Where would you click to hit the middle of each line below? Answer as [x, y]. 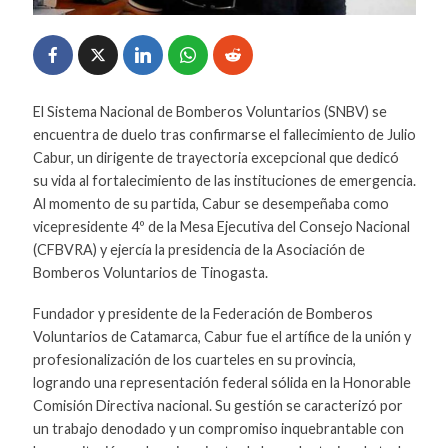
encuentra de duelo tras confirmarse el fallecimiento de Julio [224, 134]
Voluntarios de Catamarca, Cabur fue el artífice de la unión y [221, 336]
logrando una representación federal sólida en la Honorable [221, 382]
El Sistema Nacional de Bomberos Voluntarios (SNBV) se [209, 111]
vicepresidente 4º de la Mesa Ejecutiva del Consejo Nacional [221, 226]
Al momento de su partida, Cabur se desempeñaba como [210, 203]
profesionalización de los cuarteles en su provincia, [194, 359]
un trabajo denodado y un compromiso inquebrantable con [218, 428]
